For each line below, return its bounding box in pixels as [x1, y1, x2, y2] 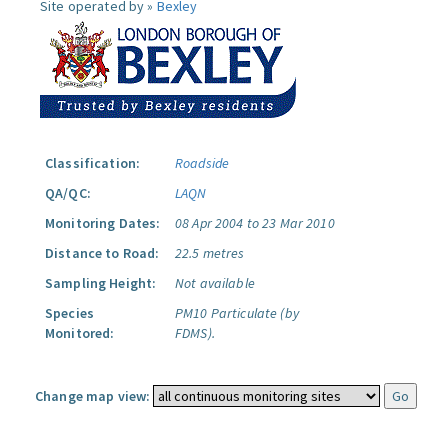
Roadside [175, 154, 230, 172]
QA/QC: [45, 184, 91, 202]
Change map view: [35, 387, 151, 405]
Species [45, 304, 94, 322]
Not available [175, 274, 255, 292]
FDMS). [175, 324, 215, 342]
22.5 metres [175, 244, 245, 262]
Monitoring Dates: [45, 214, 161, 232]
